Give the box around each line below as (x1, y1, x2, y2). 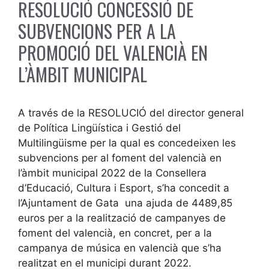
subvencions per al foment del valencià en (18, 152, 222, 165)
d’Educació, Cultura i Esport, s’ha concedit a (18, 182, 229, 195)
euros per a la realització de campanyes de (18, 212, 226, 225)
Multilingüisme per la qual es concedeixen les (18, 137, 236, 150)
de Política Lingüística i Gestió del (18, 122, 181, 134)
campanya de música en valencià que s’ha (18, 242, 222, 255)
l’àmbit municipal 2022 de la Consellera (18, 167, 207, 180)
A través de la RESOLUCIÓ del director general (18, 107, 244, 119)
